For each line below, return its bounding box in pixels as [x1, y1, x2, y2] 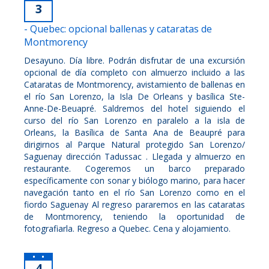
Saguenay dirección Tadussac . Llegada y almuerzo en [24, 150, 245, 162]
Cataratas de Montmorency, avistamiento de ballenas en [24, 78, 245, 90]
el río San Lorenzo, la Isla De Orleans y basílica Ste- [24, 90, 245, 102]
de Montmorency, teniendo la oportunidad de [24, 210, 245, 222]
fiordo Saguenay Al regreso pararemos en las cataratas [24, 198, 245, 210]
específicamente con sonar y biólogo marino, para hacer [24, 174, 245, 186]
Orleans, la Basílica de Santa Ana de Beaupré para [24, 126, 245, 138]
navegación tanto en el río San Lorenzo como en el [24, 186, 245, 198]
